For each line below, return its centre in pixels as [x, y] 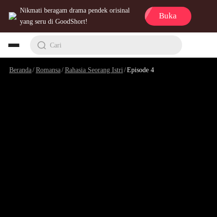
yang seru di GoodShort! [54, 22]
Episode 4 [141, 70]
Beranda [21, 70]
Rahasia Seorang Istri [94, 70]
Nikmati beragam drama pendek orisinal [75, 10]
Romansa [48, 70]
